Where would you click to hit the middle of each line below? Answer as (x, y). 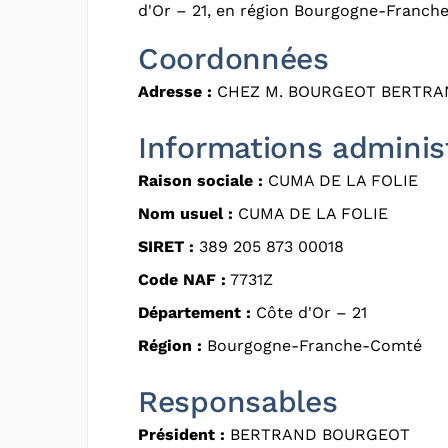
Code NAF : (182, 279)
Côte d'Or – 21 (309, 312)
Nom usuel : (185, 213)
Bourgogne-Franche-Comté (312, 345)
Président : (181, 434)
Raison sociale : (200, 180)
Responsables (238, 401)
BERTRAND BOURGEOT (317, 434)
